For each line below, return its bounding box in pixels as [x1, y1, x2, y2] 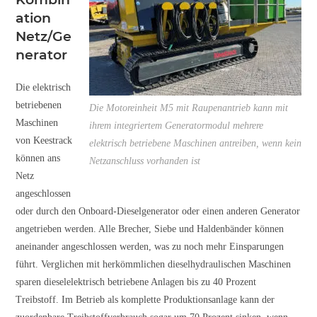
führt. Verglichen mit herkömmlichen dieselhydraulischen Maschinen [16, 258, 292, 270]
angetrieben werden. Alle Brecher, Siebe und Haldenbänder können [16, 223, 284, 234]
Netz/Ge [16, 28, 72, 45]
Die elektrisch [16, 81, 71, 93]
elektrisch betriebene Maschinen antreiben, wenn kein [88, 137, 301, 149]
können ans [16, 152, 61, 163]
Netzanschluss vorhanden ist [88, 155, 200, 166]
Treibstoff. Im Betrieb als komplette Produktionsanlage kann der [16, 294, 275, 305]
